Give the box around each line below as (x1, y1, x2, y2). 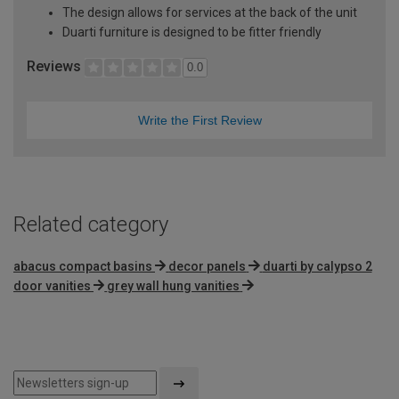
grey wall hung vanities (107, 278, 240, 293)
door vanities (13, 278, 91, 293)
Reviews (27, 57, 85, 75)
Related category (13, 211, 168, 237)
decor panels (168, 258, 247, 273)
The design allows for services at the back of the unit (62, 4, 357, 20)
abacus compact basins (13, 258, 152, 273)
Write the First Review (137, 112, 262, 127)
